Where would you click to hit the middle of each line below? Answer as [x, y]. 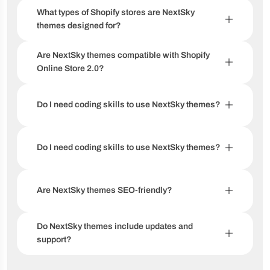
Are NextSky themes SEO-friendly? [105, 190]
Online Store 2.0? [71, 69]
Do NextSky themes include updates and [115, 227]
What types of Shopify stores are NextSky [116, 13]
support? [54, 240]
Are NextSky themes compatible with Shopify [123, 55]
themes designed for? [79, 26]
